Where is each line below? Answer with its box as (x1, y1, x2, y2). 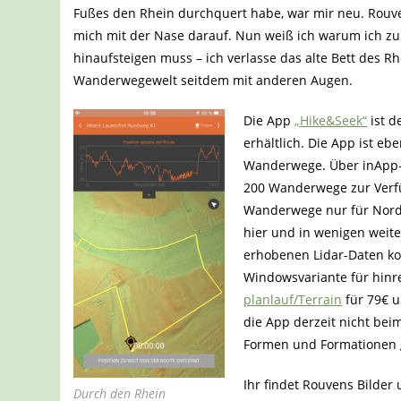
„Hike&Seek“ (294, 112, 368, 130)
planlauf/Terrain (243, 291, 343, 309)
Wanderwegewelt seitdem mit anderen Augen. (73, 72, 354, 90)
